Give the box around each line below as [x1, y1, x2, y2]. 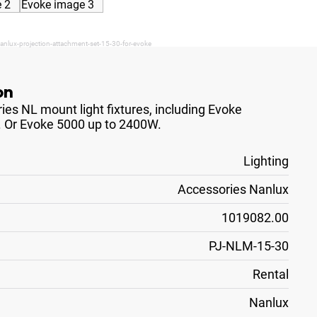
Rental [253, 267, 289, 282]
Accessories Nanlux [178, 182, 289, 197]
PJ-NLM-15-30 [209, 238, 289, 253]
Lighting [243, 154, 289, 168]
